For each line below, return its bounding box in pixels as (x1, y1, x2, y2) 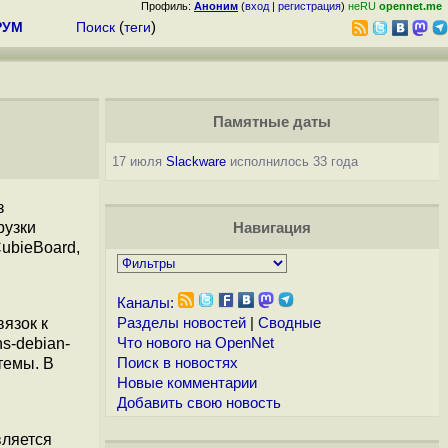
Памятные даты (212, 114, 331, 130)
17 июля (111, 154, 166, 169)
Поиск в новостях (116, 355, 238, 371)
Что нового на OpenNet (116, 335, 274, 351)
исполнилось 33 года (225, 154, 358, 169)
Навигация (232, 220, 311, 236)
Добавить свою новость (116, 395, 281, 411)
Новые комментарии (116, 375, 257, 391)
